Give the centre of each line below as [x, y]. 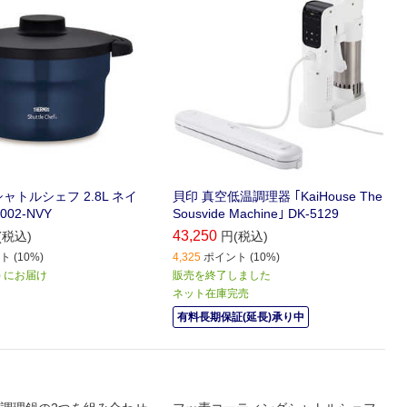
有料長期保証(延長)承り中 [241, 318]
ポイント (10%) [242, 258]
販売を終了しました [222, 276]
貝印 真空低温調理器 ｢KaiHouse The [278, 197]
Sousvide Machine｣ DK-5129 [256, 214]
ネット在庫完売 [211, 294]
